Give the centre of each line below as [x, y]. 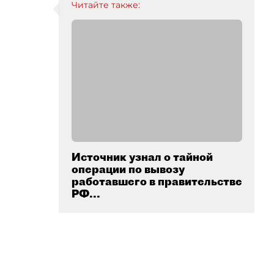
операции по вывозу [128, 169]
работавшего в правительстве [157, 181]
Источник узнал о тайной [142, 157]
